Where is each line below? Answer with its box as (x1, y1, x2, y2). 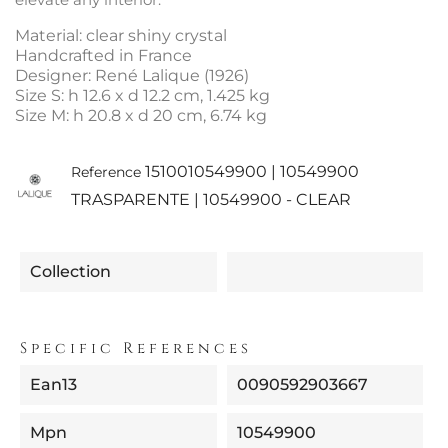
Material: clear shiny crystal (15, 25, 227, 45)
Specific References (20, 338, 252, 360)
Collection (30, 261, 111, 281)
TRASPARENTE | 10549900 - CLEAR (70, 189, 351, 209)
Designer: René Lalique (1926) (15, 65, 249, 85)
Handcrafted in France (15, 45, 192, 65)
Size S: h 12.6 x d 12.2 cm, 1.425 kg (15, 85, 270, 105)
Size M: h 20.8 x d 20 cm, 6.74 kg (15, 105, 267, 125)
